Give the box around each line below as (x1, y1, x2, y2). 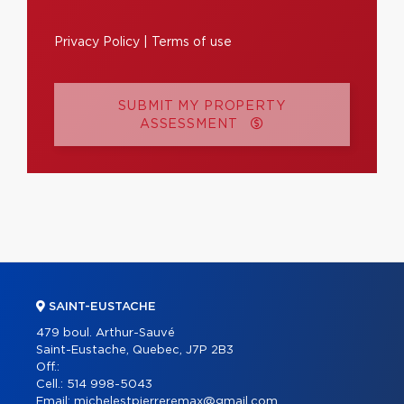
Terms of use (151, 36, 232, 49)
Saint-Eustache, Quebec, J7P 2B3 (36, 344, 234, 356)
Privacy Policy (54, 36, 140, 49)
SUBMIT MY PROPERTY (118, 100, 286, 113)
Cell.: (36, 379, 67, 390)
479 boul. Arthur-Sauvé (36, 327, 175, 339)
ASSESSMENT (139, 118, 243, 131)
